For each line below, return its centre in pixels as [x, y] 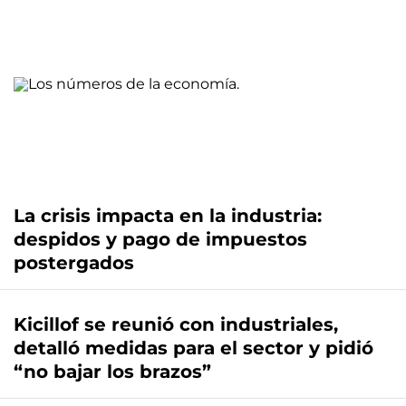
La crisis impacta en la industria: [168, 216]
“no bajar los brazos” [112, 372]
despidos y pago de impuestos [160, 240]
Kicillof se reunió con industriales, [176, 325]
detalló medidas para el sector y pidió [193, 348]
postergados [74, 263]
